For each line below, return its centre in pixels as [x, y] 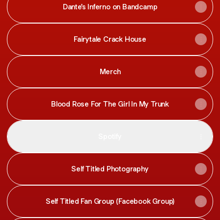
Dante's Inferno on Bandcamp [110, 7]
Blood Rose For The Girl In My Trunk [110, 104]
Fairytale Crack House [110, 39]
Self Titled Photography [110, 169]
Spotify [110, 136]
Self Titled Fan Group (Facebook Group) [110, 201]
